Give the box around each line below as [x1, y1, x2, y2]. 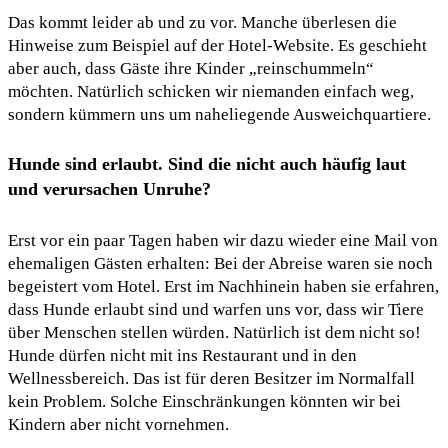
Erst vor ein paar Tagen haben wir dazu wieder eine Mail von [8, 230, 438, 250]
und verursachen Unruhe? [8, 179, 211, 200]
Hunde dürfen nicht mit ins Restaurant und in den [8, 345, 357, 365]
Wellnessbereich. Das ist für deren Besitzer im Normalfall [8, 368, 415, 388]
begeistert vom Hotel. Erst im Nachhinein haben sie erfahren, [8, 276, 439, 296]
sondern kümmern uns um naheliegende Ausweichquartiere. [8, 104, 431, 124]
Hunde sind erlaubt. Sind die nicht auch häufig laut [8, 154, 406, 175]
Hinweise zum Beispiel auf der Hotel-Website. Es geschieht [8, 35, 427, 55]
